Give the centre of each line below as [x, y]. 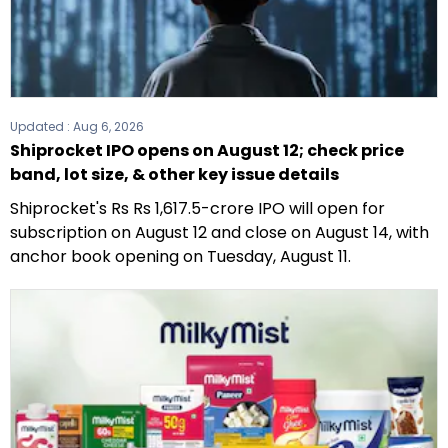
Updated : [41, 127]
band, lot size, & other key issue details [174, 175]
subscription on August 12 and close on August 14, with [219, 233]
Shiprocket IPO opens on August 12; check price [207, 151]
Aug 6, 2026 [108, 127]
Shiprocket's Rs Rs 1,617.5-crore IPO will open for [197, 209]
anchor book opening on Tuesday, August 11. [180, 257]
